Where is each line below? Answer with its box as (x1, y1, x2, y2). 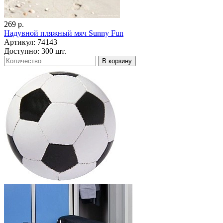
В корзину (102, 57, 132, 65)
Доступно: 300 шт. (4, 47, 66, 56)
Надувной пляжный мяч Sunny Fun (4, 29, 123, 38)
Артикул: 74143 (4, 38, 57, 47)
